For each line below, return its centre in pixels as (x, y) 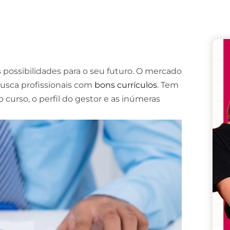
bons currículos (125, 85)
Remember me (82, 28)
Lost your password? (85, 45)
